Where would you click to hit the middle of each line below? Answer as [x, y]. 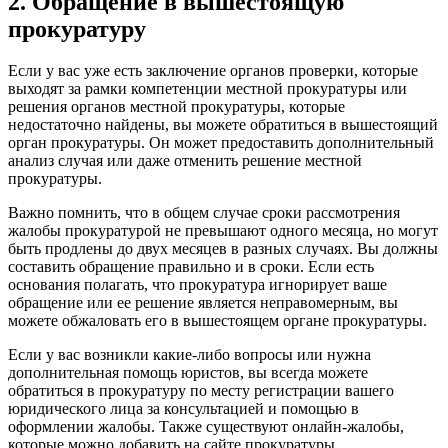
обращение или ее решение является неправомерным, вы [203, 303]
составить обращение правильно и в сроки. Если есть [191, 267]
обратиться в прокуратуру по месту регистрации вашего [201, 391]
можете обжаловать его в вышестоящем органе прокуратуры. [217, 321]
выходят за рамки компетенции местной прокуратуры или [207, 89]
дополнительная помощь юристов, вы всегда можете [188, 373]
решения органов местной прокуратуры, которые [176, 107]
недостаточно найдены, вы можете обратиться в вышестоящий [223, 125]
